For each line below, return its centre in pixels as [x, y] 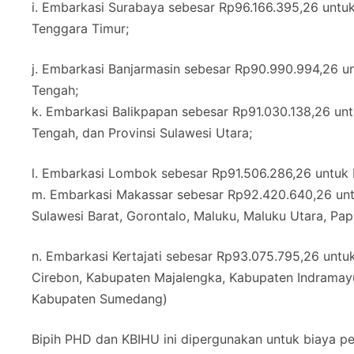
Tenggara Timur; [80, 29]
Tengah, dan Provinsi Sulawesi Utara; [142, 133]
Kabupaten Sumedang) [100, 299]
